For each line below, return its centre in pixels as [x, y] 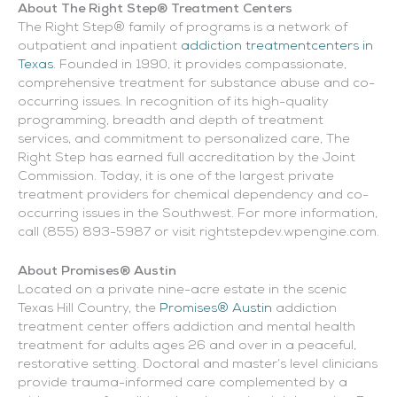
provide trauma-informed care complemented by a [183, 384]
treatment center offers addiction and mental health [187, 328]
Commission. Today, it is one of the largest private [176, 176]
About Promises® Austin [97, 272]
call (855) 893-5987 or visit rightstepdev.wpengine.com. [198, 232]
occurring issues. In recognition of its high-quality [173, 102]
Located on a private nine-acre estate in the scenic [182, 291]
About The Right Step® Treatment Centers [155, 9]
